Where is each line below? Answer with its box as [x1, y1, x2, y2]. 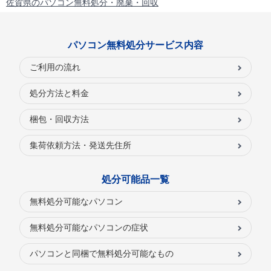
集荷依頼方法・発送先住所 [30, 140, 131, 151]
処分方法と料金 [30, 88, 89, 99]
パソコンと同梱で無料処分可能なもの [30, 249, 174, 259]
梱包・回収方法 [30, 114, 89, 125]
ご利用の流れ [30, 62, 80, 73]
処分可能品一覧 [102, 174, 169, 185]
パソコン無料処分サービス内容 [68, 40, 203, 51]
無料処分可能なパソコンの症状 [30, 223, 148, 233]
